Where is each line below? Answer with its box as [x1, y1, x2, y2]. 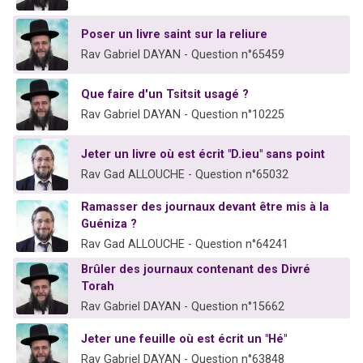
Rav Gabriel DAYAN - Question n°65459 [81, 48, 284, 62]
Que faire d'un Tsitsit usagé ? [81, 88, 249, 102]
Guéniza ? [81, 217, 137, 232]
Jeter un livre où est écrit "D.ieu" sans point [81, 147, 325, 162]
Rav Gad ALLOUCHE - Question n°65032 [81, 168, 288, 182]
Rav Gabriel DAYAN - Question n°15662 [81, 300, 284, 314]
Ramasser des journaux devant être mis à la [81, 200, 329, 215]
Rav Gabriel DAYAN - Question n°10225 [81, 108, 284, 122]
